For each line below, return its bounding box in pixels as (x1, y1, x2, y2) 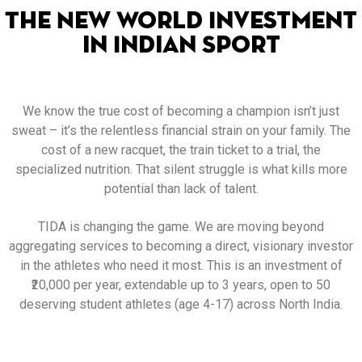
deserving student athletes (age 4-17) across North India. (19, 296, 343, 312)
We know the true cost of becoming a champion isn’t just (23, 103, 339, 119)
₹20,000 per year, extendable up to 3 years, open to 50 (32, 276, 330, 293)
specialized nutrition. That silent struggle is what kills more (15, 162, 347, 177)
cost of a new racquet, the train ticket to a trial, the (41, 142, 321, 158)
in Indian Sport (82, 34, 280, 58)
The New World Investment (5, 10, 357, 34)
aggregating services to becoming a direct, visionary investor (9, 238, 353, 254)
